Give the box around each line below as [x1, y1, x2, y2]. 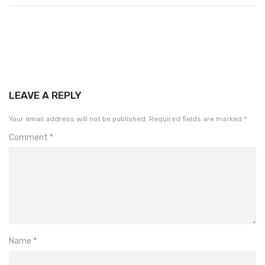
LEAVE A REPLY [9, 89, 82, 101]
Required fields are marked [149, 114, 244, 123]
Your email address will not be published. [9, 114, 147, 123]
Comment [9, 132, 50, 143]
